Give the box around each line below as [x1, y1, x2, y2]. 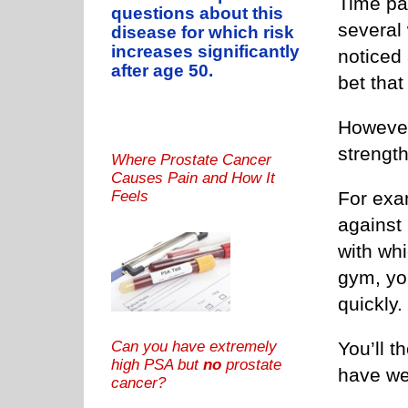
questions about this [111, 4, 283, 24]
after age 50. [111, 61, 213, 81]
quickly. [338, 293, 403, 315]
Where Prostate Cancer [111, 151, 271, 169]
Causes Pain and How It [111, 169, 275, 188]
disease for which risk [111, 23, 294, 43]
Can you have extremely [111, 337, 277, 355]
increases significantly [111, 42, 300, 62]
